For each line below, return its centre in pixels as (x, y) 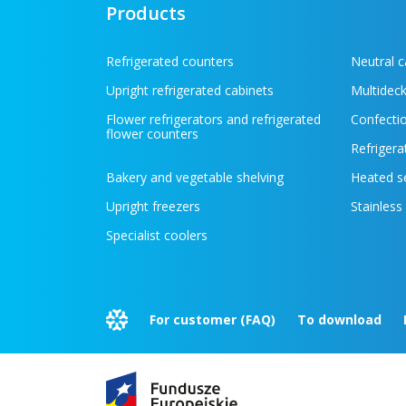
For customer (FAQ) (214, 320)
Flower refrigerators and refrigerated (213, 120)
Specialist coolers (157, 236)
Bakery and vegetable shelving (195, 178)
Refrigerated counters (170, 62)
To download (341, 320)
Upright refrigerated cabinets (190, 91)
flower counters (152, 134)
